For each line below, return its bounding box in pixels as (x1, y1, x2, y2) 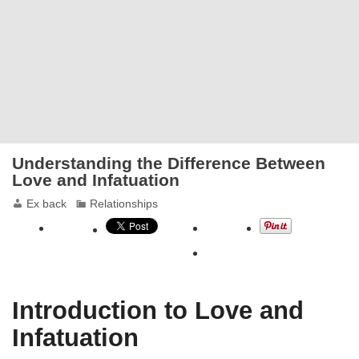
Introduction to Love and (12, 296, 305, 325)
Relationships (90, 197, 159, 210)
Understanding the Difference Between (12, 154, 326, 174)
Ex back (26, 197, 67, 210)
